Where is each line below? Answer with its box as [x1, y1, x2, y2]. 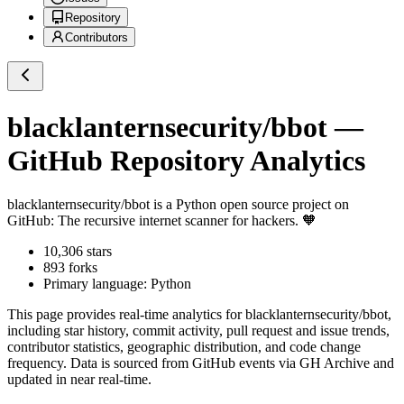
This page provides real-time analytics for [7, 307, 245, 323]
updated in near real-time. [7, 372, 151, 388]
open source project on [216, 197, 349, 213]
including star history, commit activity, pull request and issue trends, [7, 323, 390, 339]
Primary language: [43, 276, 151, 292]
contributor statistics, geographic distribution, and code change [7, 339, 361, 355]
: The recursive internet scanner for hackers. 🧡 [50, 213, 317, 229]
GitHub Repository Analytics [7, 143, 365, 177]
